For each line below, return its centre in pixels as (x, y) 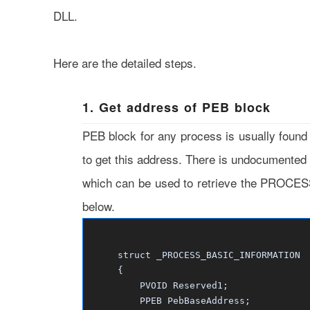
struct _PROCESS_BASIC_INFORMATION (195, 255)
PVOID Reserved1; (159, 285)
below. (98, 206)
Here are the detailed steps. (125, 63)
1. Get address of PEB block (176, 107)
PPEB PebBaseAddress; (170, 301)
